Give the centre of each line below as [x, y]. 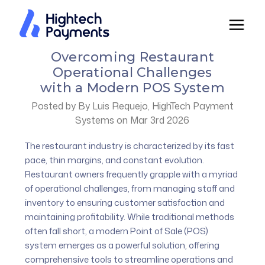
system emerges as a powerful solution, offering [122, 245]
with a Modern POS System [132, 88]
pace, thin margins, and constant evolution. [115, 160]
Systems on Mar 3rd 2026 [132, 120]
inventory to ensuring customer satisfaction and [125, 202]
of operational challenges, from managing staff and [130, 188]
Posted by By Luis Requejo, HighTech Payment [132, 106]
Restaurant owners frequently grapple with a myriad [132, 174]
